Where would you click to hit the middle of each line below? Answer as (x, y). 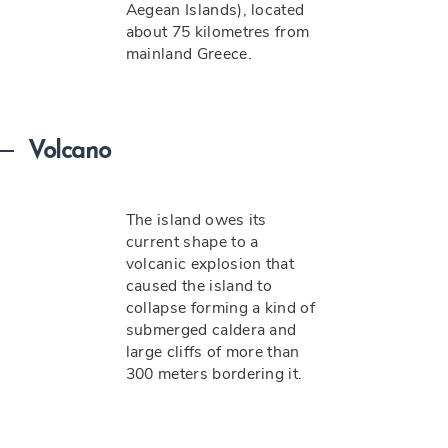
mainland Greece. (188, 54)
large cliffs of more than (212, 352)
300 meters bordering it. (214, 374)
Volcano (69, 152)
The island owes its (196, 220)
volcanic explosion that (210, 264)
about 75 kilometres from (217, 32)
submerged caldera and (211, 330)
